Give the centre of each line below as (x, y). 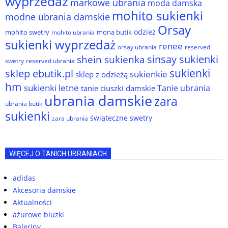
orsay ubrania (137, 47)
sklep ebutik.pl (39, 73)
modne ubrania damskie (58, 17)
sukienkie (149, 74)
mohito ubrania (73, 32)
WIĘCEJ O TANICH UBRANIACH (58, 153)
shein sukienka (111, 59)
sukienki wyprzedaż (60, 44)
